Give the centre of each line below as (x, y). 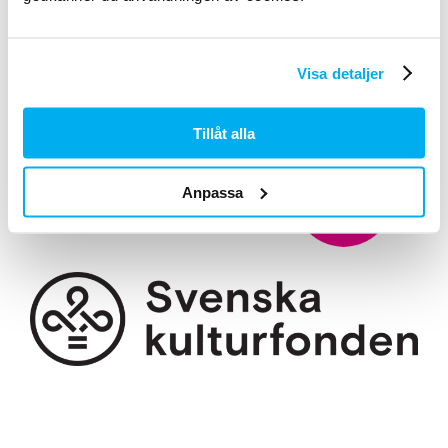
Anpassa (213, 191)
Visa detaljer (341, 72)
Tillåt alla (224, 133)
